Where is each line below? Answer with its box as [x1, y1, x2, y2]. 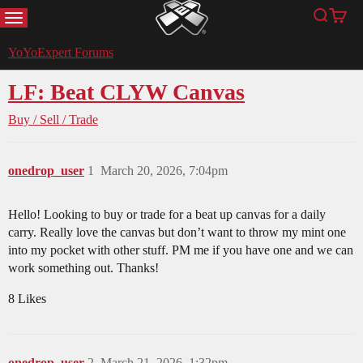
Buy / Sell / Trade [8, 113, 98, 127]
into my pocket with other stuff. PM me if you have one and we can [8, 243, 353, 258]
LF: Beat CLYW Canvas [8, 79, 245, 105]
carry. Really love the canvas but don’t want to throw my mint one [8, 225, 346, 240]
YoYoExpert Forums [8, 45, 113, 60]
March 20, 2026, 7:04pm [100, 164, 228, 178]
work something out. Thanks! [8, 261, 159, 275]
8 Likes [8, 292, 46, 306]
